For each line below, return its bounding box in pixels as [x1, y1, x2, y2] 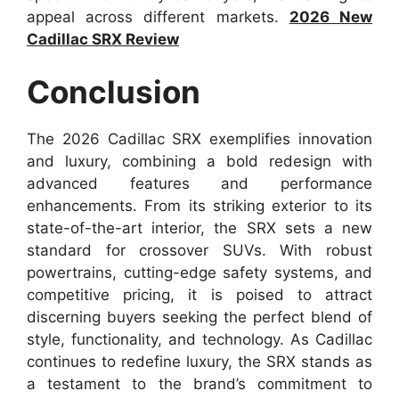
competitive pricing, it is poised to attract [27, 286, 372, 305]
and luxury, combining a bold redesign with [27, 152, 372, 171]
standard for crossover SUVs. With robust [27, 241, 372, 260]
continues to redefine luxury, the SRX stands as [27, 353, 372, 371]
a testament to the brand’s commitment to [27, 375, 372, 394]
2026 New [289, 7, 373, 26]
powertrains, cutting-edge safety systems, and [27, 264, 372, 282]
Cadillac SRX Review [27, 29, 179, 48]
